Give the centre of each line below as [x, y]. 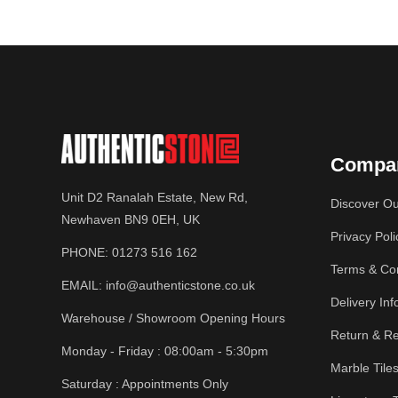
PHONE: [87, 252]
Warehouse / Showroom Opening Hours [174, 318]
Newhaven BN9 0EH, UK [131, 219]
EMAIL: [84, 285]
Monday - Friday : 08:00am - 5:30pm [165, 351]
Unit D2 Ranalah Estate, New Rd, [155, 197]
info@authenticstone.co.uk [181, 285]
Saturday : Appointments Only [145, 384]
